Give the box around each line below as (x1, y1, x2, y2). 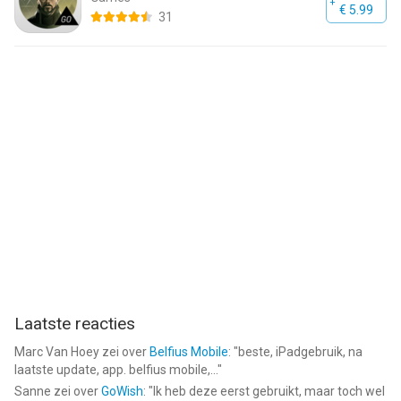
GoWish (101, 384, 143, 398)
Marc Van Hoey (14, 345, 99, 359)
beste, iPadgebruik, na (238, 345, 363, 359)
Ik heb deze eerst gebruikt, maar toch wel (153, 384, 385, 398)
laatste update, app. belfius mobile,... (14, 363, 218, 377)
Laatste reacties (14, 313, 135, 334)
